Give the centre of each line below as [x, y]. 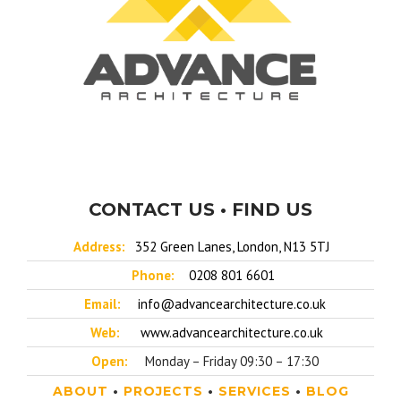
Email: [102, 303]
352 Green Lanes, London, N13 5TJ [232, 246]
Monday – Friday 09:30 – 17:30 [232, 361]
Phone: [153, 275]
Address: [99, 246]
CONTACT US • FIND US [200, 209]
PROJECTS [163, 391]
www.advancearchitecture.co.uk [232, 332]
